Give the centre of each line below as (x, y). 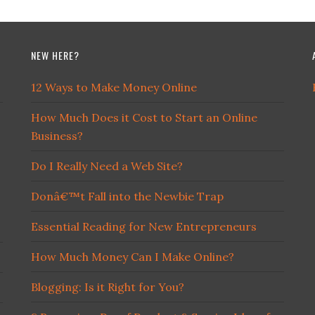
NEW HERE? (55, 55)
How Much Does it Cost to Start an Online (144, 117)
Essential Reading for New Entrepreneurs (144, 226)
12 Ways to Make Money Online (114, 87)
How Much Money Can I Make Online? (133, 257)
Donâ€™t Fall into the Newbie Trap (127, 196)
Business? (57, 136)
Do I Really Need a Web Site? (107, 166)
